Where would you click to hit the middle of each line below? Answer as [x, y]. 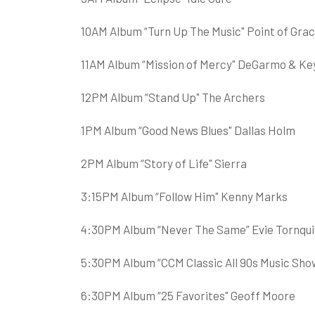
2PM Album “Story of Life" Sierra [163, 163]
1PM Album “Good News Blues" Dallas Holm [188, 130]
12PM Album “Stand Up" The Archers [173, 97]
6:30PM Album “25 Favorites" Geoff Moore [188, 295]
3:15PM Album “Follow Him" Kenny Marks [184, 196]
